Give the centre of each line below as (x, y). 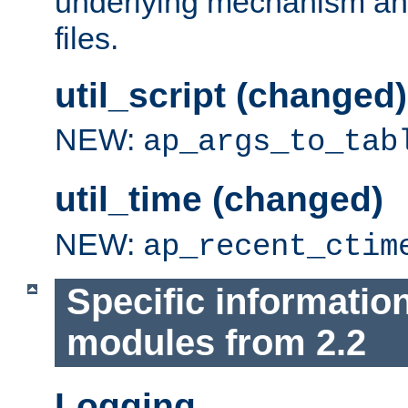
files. (87, 39)
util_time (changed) (219, 199)
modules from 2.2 (216, 343)
